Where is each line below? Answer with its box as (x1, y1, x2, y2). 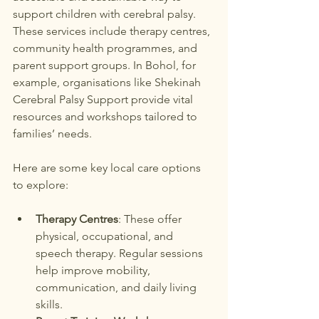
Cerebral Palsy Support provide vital (13, 93, 196, 106)
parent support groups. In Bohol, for (13, 58, 199, 72)
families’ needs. (13, 127, 92, 140)
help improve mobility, (36, 263, 153, 277)
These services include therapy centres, (13, 24, 213, 38)
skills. (36, 298, 63, 311)
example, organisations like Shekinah (13, 75, 204, 89)
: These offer (118, 212, 184, 226)
